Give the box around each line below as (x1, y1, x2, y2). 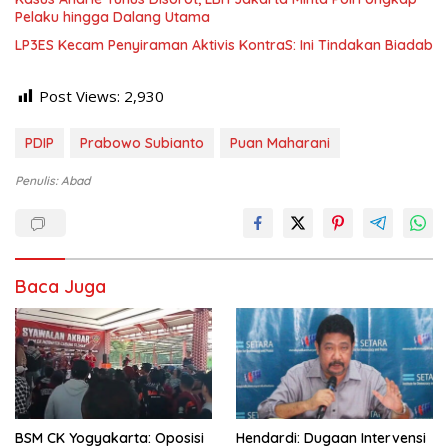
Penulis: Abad (15, 173, 90, 189)
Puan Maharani (230, 134, 330, 153)
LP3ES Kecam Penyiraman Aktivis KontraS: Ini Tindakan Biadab (15, 36, 433, 55)
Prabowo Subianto (80, 134, 204, 153)
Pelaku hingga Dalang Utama (15, 8, 210, 27)
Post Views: (39, 86, 120, 107)
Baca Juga (15, 275, 106, 299)
